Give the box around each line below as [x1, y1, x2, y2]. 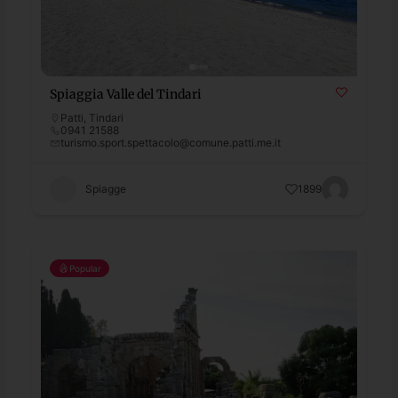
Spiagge [85, 181, 127, 195]
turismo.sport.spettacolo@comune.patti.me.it [60, 135, 282, 149]
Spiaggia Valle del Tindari [50, 85, 203, 102]
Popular [69, 262, 102, 274]
